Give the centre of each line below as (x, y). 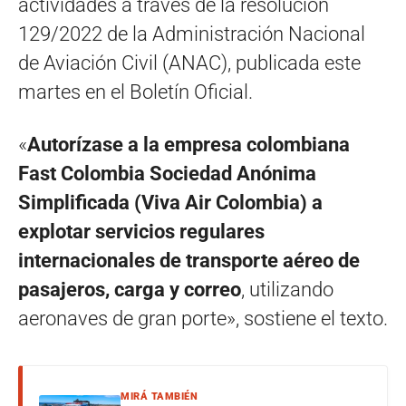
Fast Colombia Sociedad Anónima (167, 174)
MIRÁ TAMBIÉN (159, 397)
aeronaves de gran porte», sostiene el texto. (203, 319)
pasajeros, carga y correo (130, 290)
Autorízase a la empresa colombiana (188, 145)
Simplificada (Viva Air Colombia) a (170, 203)
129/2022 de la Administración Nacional (192, 34)
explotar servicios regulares (141, 232)
